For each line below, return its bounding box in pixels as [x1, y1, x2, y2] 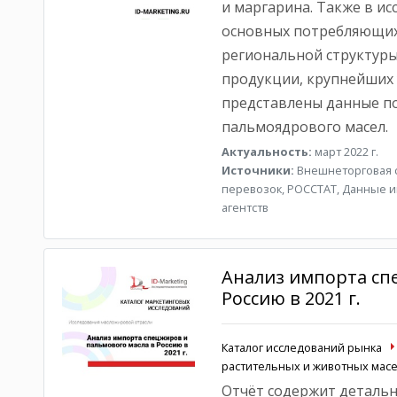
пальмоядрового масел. [221, 117, 388, 136]
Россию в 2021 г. [221, 286, 361, 310]
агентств [221, 199, 269, 215]
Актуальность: [221, 144, 312, 160]
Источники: [221, 162, 294, 178]
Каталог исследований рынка [221, 339, 382, 355]
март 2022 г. [311, 144, 378, 160]
